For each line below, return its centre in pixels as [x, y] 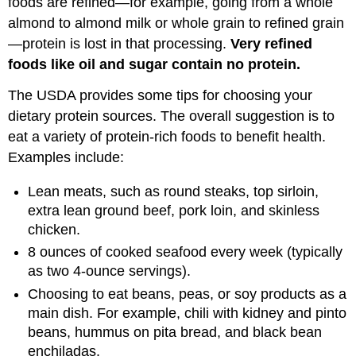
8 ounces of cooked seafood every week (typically [186, 252]
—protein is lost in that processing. [120, 44]
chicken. [54, 229]
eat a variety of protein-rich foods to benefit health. [167, 137]
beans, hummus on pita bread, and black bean [175, 332]
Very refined [272, 44]
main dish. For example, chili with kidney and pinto [188, 313]
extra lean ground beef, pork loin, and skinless [174, 210]
